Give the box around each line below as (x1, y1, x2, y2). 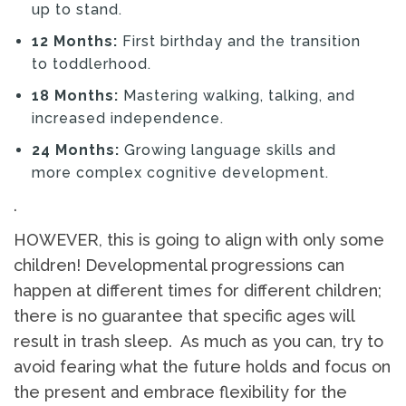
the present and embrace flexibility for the (14, 382, 347, 402)
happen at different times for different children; (14, 281, 382, 301)
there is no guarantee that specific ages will (14, 306, 354, 326)
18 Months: (32, 87, 119, 105)
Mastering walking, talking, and (119, 87, 355, 105)
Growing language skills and (120, 141, 336, 159)
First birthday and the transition (118, 33, 361, 51)
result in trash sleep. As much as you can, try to (14, 332, 383, 352)
